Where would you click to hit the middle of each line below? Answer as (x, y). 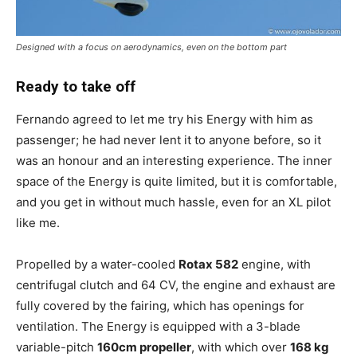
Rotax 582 (208, 264)
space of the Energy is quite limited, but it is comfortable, (177, 181)
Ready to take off (76, 86)
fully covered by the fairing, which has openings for (160, 305)
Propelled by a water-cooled (97, 264)
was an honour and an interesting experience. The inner (174, 160)
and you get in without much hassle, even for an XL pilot (173, 202)
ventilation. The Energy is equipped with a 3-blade (158, 326)
